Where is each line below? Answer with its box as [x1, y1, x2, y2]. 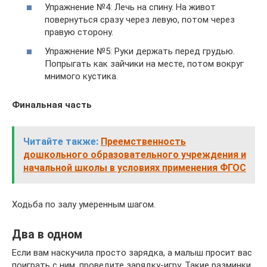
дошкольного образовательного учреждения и [23, 148, 246, 160]
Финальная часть [12, 99, 92, 110]
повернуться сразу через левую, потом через [45, 14, 235, 26]
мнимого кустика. [45, 70, 118, 82]
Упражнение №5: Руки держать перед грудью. [45, 45, 235, 57]
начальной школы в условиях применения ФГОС [23, 162, 246, 173]
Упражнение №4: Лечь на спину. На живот [45, 2, 216, 13]
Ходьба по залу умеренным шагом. [12, 198, 156, 210]
